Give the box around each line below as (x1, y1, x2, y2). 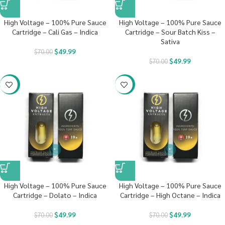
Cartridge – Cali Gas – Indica (12, 27, 98, 36)
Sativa (160, 37, 180, 46)
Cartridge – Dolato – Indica (13, 190, 97, 199)
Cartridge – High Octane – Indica (120, 190, 220, 199)
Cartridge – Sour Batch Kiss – (125, 27, 215, 36)
